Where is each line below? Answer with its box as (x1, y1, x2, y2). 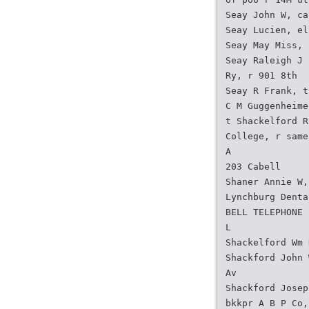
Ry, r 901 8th (226, 70, 297, 81)
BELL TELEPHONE (226, 207, 303, 217)
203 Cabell (226, 161, 281, 172)
